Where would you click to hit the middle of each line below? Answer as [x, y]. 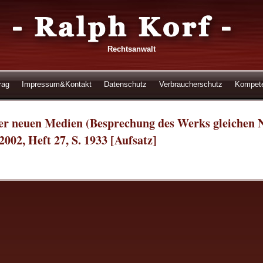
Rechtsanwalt [131, 49]
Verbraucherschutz [190, 84]
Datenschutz [125, 84]
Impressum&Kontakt [56, 84]
